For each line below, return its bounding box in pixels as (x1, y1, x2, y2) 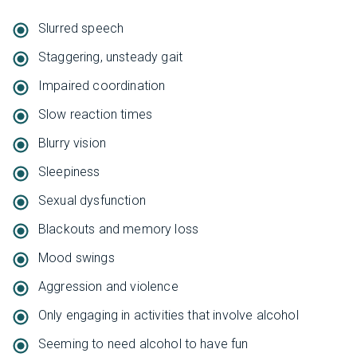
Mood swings (38, 249, 115, 265)
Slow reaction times (38, 106, 153, 122)
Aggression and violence (38, 278, 178, 294)
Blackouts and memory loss (38, 221, 198, 237)
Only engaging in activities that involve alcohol (38, 307, 299, 323)
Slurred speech (38, 20, 124, 36)
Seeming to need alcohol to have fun (38, 335, 249, 351)
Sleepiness (38, 163, 100, 179)
